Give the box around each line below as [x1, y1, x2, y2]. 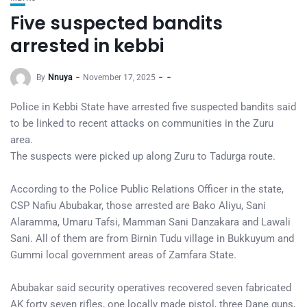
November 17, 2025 [83, 73, 156, 83]
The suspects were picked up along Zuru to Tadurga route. [10, 150, 275, 162]
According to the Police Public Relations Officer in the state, [10, 183, 284, 195]
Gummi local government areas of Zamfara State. [10, 249, 236, 261]
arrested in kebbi [10, 34, 164, 58]
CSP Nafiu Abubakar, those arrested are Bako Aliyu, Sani [10, 199, 266, 212]
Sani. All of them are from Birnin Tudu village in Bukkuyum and [10, 232, 294, 245]
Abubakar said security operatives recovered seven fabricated [10, 282, 291, 294]
